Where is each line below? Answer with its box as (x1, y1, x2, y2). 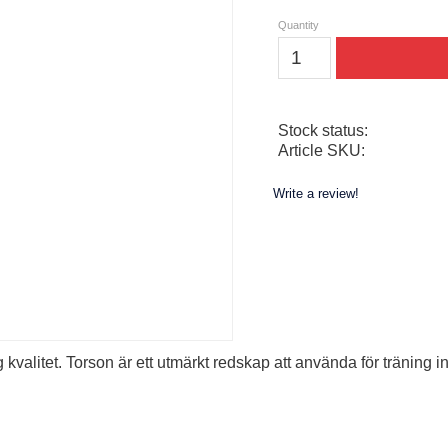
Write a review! (272, 186, 359, 202)
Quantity (277, 19, 319, 32)
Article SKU (277, 142, 361, 160)
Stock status (277, 122, 364, 140)
